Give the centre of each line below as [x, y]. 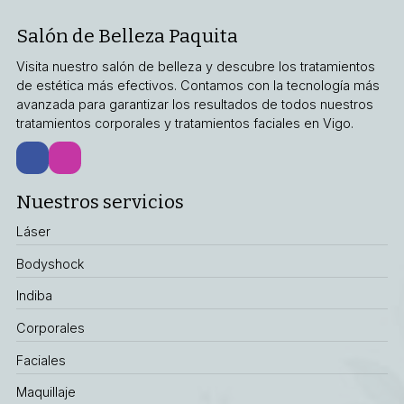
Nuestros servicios [100, 202]
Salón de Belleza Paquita [127, 37]
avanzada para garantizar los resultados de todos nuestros [194, 105]
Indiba [34, 296]
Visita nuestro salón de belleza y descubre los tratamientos [195, 67]
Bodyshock [50, 263]
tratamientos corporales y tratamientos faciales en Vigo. [184, 124]
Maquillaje [46, 392]
